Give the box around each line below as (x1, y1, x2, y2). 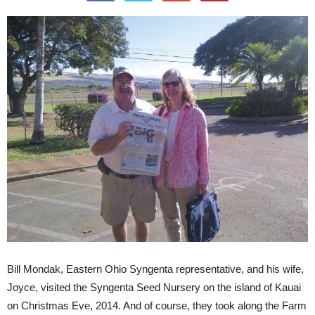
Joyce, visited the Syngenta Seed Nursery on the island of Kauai (7, 281, 301, 293)
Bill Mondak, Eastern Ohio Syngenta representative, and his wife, (7, 263, 304, 275)
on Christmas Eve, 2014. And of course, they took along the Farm (7, 300, 307, 311)
